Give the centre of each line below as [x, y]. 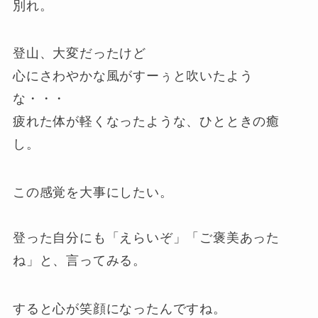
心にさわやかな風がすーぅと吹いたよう [133, 76]
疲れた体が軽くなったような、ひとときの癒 [146, 122]
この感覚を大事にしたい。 [93, 193]
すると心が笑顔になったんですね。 [119, 309]
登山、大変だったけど [79, 54]
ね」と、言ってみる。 [79, 261]
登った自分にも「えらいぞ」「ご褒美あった [146, 238]
